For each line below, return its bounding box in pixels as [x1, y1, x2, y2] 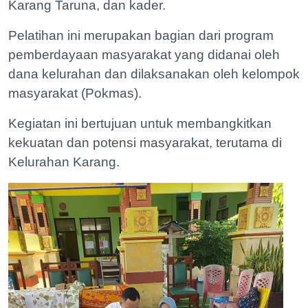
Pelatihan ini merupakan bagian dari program [8, 28, 274, 43]
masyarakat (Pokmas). [8, 86, 145, 100]
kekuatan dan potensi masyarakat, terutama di [8, 135, 282, 150]
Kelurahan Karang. [8, 155, 120, 169]
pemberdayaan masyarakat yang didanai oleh [8, 47, 280, 62]
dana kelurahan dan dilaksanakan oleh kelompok [8, 67, 300, 81]
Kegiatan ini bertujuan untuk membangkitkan [8, 116, 272, 131]
